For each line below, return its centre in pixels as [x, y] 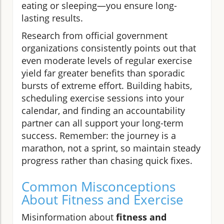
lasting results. [52, 18]
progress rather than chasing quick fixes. [107, 160]
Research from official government [94, 35]
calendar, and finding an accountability [103, 110]
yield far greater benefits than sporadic [103, 73]
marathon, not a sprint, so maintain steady [111, 148]
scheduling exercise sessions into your [103, 98]
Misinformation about [69, 217]
